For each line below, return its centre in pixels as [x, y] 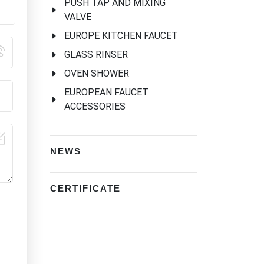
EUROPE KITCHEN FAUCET [121, 36]
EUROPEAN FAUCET [106, 93]
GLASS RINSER [96, 55]
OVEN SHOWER [97, 74]
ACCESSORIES [95, 107]
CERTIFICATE [85, 189]
